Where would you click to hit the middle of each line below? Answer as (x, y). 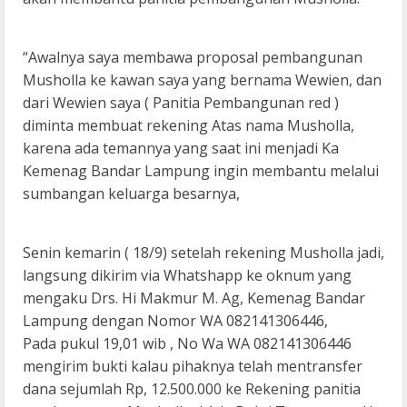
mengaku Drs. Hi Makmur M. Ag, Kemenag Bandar (194, 298)
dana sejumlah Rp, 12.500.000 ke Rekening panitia (192, 389)
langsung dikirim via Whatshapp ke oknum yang (187, 276)
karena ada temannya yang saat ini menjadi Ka (181, 149)
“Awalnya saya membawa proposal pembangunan (193, 58)
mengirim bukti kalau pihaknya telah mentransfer (193, 367)
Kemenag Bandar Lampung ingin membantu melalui (201, 171)
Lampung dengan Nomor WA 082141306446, (175, 321)
